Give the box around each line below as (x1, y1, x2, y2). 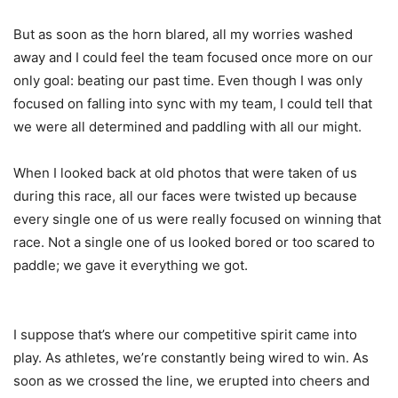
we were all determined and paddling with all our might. (13, 118, 362, 136)
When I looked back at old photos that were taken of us (13, 164, 357, 182)
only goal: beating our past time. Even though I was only (13, 72, 362, 90)
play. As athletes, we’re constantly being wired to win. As (13, 349, 369, 367)
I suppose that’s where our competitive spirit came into (13, 326, 357, 344)
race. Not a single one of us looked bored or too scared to (13, 234, 375, 251)
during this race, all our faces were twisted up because (13, 187, 357, 205)
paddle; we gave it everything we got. (13, 257, 248, 275)
